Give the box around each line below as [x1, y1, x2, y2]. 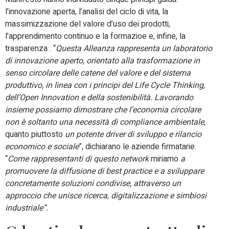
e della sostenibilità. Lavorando [81, 91, 193, 104]
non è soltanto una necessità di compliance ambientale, [5, 116, 205, 129]
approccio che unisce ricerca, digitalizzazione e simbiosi [5, 190, 207, 202]
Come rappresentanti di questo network [8, 153, 151, 166]
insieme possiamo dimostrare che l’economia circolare [5, 104, 201, 117]
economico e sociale [5, 141, 79, 153]
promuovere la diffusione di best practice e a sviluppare [5, 165, 204, 178]
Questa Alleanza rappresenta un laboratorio [56, 42, 212, 55]
